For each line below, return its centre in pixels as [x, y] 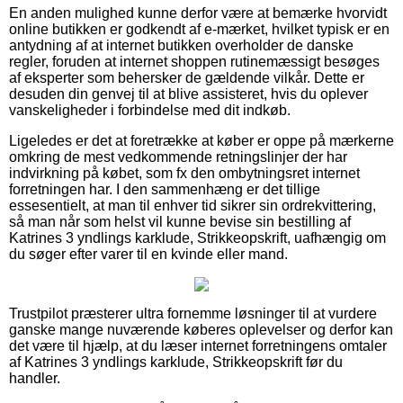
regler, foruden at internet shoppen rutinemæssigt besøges [194, 61]
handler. [35, 378]
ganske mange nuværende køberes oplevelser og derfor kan [201, 329]
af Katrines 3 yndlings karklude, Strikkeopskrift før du [176, 362]
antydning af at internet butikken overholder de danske [181, 45]
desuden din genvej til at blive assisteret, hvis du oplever [188, 94]
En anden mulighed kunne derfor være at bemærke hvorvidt [198, 13]
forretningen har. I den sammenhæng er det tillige [165, 189]
